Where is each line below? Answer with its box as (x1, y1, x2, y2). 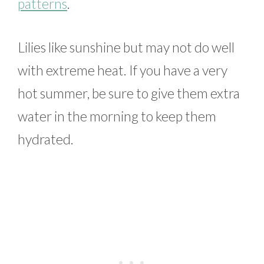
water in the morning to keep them (18, 107, 216, 124)
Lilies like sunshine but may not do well (18, 38, 235, 55)
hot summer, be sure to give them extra (18, 84, 240, 101)
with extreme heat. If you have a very (18, 61, 227, 78)
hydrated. (18, 130, 74, 147)
